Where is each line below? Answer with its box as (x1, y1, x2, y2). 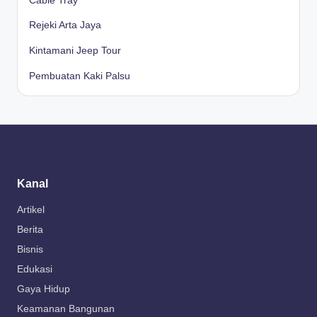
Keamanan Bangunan (17, 304, 115, 315)
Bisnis (17, 244, 43, 255)
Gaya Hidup (17, 284, 70, 295)
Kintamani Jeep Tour (29, 45, 121, 57)
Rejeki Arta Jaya (29, 20, 101, 31)
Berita (17, 224, 43, 236)
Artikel (17, 204, 45, 216)
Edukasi (17, 264, 52, 275)
